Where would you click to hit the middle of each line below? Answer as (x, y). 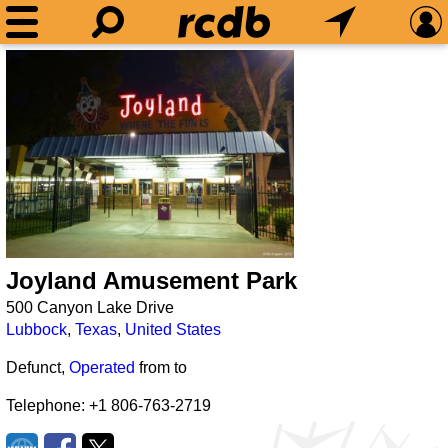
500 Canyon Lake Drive (90, 307)
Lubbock (36, 329)
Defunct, (37, 367)
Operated (102, 367)
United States (173, 329)
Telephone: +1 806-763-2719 (108, 405)
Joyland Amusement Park (151, 280)
